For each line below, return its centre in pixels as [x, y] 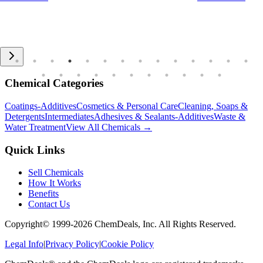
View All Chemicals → [109, 127]
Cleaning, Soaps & [213, 106]
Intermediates [69, 117]
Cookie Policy [127, 244]
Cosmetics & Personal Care [127, 106]
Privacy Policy [72, 244]
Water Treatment [35, 127]
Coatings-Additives [41, 106]
